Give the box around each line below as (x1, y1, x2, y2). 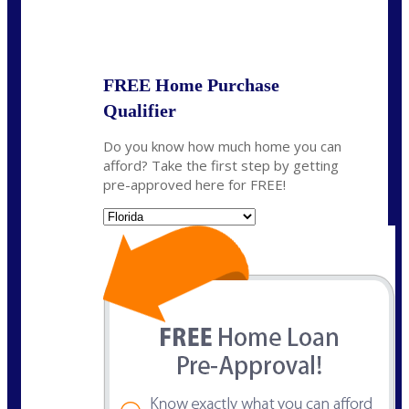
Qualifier (103, 100, 176, 121)
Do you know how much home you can (103, 136, 341, 155)
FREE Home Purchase (103, 74, 279, 95)
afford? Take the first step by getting (103, 155, 339, 174)
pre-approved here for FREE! (103, 174, 286, 194)
